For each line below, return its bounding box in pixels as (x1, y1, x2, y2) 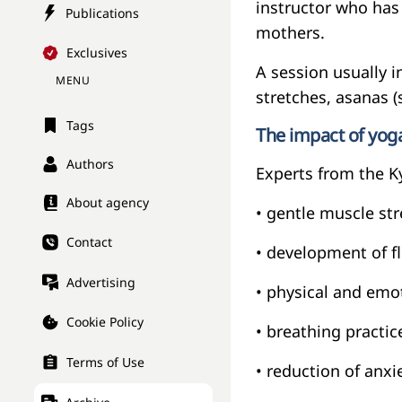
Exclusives (66, 44, 127, 62)
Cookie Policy (66, 313, 144, 331)
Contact (66, 233, 112, 251)
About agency (66, 194, 149, 212)
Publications (66, 4, 139, 22)
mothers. (256, 22, 329, 44)
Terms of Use (66, 354, 144, 371)
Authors (66, 155, 114, 173)
